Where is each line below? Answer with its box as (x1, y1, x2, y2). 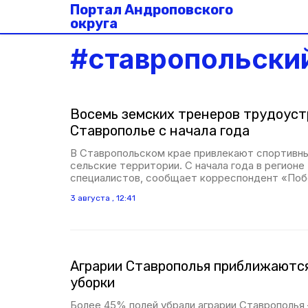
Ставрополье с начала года (70, 122, 250, 139)
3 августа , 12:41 (70, 193, 135, 203)
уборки (70, 274, 115, 291)
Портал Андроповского (70, 1, 233, 18)
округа (70, 15, 118, 32)
